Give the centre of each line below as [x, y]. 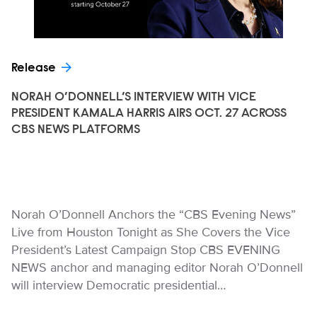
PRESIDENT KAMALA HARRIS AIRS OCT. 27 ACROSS [149, 114]
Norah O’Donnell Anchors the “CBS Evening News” [154, 214]
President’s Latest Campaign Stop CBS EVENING [146, 250]
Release [34, 69]
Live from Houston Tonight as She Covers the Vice [151, 232]
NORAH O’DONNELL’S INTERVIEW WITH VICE [134, 98]
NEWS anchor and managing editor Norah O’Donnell [157, 267]
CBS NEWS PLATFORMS [76, 130]
